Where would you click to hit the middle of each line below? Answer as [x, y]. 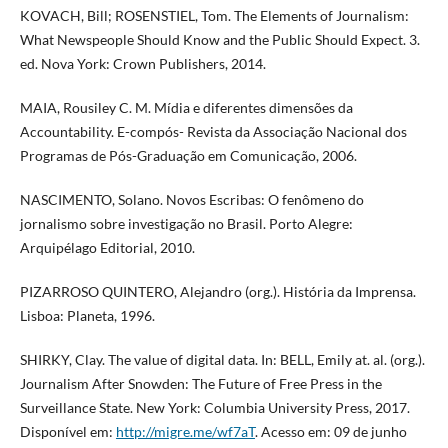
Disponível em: [67, 432]
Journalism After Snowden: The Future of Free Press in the [200, 384]
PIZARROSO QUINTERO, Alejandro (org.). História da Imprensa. [217, 292]
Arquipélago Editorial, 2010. [107, 248]
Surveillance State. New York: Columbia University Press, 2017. [214, 408]
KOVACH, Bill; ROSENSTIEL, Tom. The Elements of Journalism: [214, 16]
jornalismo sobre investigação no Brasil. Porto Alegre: [186, 224]
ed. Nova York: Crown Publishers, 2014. [142, 64]
